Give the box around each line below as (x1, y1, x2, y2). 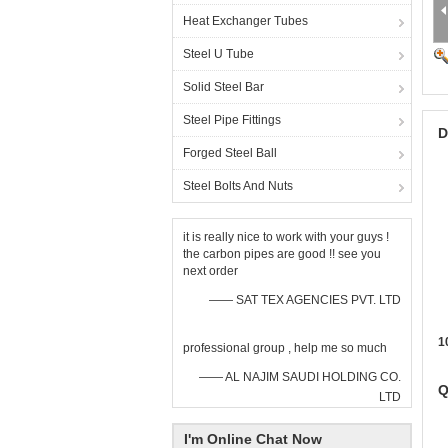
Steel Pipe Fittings (183, 113, 281, 127)
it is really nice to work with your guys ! (183, 230, 389, 244)
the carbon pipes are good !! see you (183, 247, 381, 261)
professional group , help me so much (183, 341, 387, 355)
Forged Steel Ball (183, 146, 277, 160)
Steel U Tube (183, 47, 254, 61)
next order (183, 264, 238, 278)
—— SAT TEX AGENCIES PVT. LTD (209, 293, 401, 307)
